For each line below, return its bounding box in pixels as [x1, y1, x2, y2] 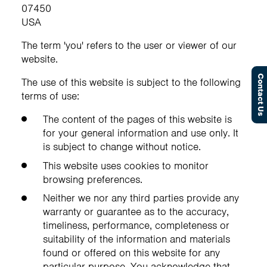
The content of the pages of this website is [43, 112, 232, 126]
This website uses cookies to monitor [43, 159, 209, 172]
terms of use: [21, 89, 79, 103]
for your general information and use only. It [43, 126, 238, 139]
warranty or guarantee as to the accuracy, [43, 205, 229, 219]
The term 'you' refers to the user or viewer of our [21, 38, 237, 52]
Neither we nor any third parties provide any [43, 191, 239, 205]
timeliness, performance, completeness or [43, 219, 229, 232]
